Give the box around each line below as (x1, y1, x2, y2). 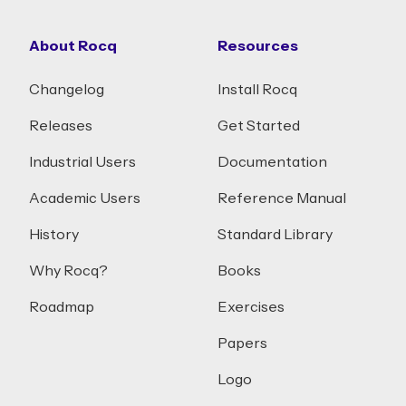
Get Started (217, 119, 300, 133)
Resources (217, 39, 298, 53)
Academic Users (29, 191, 140, 206)
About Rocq (29, 39, 117, 53)
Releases (29, 119, 92, 133)
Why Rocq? (29, 264, 108, 278)
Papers (217, 336, 267, 351)
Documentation (217, 155, 327, 169)
